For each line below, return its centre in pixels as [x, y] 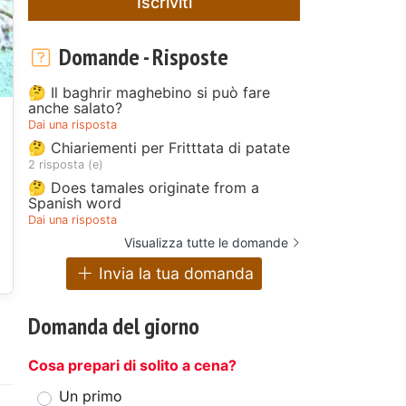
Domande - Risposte [141, 56]
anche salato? [75, 107]
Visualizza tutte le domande [206, 242]
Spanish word [75, 203]
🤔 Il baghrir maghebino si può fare [149, 92]
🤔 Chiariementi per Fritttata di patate [159, 147]
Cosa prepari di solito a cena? [132, 366]
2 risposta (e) [66, 164]
